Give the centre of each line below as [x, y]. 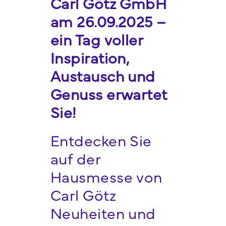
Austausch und [103, 75]
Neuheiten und [103, 213]
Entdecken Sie [101, 140]
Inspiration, [90, 57]
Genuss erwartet [109, 94]
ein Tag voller [97, 39]
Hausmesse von [106, 176]
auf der [75, 158]
